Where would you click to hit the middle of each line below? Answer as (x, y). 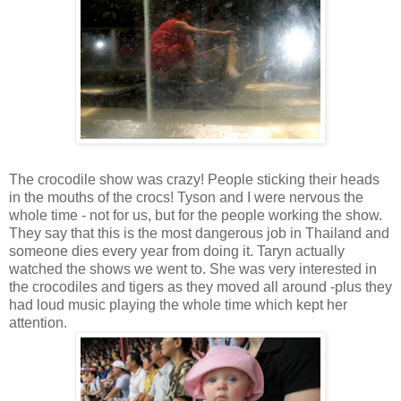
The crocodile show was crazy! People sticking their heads (194, 179)
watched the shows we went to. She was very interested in (193, 269)
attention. (38, 322)
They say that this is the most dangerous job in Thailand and (199, 233)
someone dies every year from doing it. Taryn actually (177, 251)
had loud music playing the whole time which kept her (178, 304)
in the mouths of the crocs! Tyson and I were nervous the (186, 197)
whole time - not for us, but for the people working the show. (196, 215)
